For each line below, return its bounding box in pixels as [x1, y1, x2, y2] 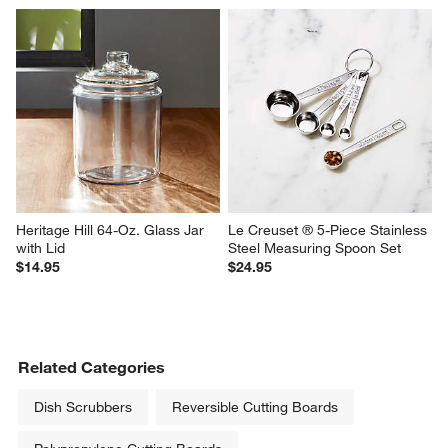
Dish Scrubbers [34, 397, 133, 416]
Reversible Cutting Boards [172, 397, 339, 416]
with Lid [16, 238, 66, 257]
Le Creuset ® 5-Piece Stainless [228, 220, 431, 239]
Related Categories [18, 356, 166, 377]
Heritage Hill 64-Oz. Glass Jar [16, 220, 209, 239]
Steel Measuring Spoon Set [228, 238, 401, 257]
